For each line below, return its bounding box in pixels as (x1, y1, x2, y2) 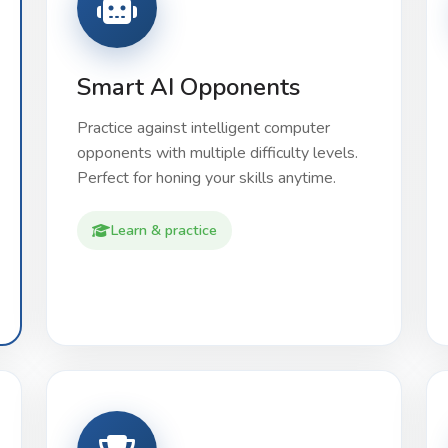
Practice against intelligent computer (77, 117, 330, 139)
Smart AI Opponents (77, 71, 300, 103)
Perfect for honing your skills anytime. (77, 167, 336, 189)
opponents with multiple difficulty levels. (77, 142, 358, 164)
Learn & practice (110, 220, 217, 240)
